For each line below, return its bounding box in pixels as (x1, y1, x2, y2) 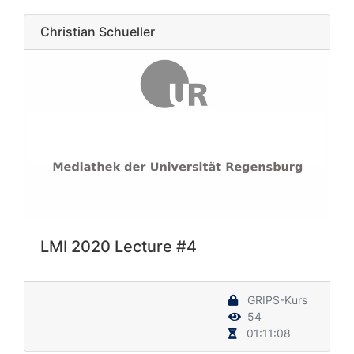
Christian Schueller (40, 24, 155, 40)
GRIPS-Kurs (244, 293, 307, 307)
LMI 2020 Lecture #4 (40, 237, 197, 257)
